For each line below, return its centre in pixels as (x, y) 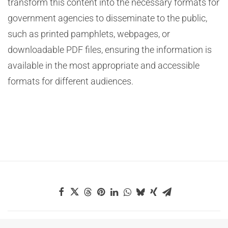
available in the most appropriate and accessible (104, 65)
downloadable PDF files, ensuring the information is (110, 50)
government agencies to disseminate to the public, (107, 18)
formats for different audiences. (70, 81)
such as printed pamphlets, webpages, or (89, 34)
